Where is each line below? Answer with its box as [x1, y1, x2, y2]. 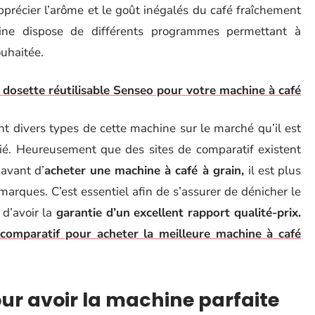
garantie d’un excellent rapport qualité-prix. [52, 205, 302, 221]
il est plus [247, 162, 302, 179]
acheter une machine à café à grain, [44, 162, 248, 179]
